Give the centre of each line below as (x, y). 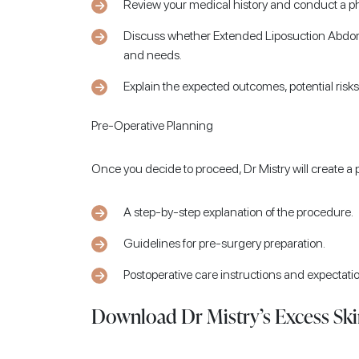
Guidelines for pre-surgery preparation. (224, 244)
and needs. (153, 55)
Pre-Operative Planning (152, 126)
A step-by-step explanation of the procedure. (238, 212)
